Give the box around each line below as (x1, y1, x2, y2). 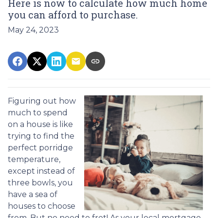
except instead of (8, 166, 75, 176)
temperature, (8, 154, 60, 164)
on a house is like (8, 119, 73, 129)
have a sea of (8, 189, 57, 199)
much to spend (8, 108, 68, 117)
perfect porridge (8, 143, 73, 152)
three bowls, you (8, 178, 73, 187)
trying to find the (8, 131, 74, 141)
